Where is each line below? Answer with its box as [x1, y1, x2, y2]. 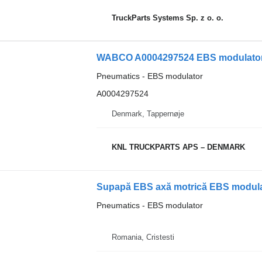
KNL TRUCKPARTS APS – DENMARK [111, 143, 245, 151]
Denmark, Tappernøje [111, 109, 184, 118]
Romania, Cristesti [111, 232, 174, 242]
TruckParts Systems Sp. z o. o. [111, 13, 223, 22]
